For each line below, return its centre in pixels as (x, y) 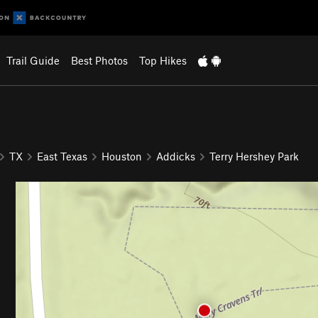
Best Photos (99, 60)
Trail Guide (33, 60)
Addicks (176, 156)
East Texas (62, 156)
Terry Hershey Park (254, 156)
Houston (122, 156)
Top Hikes (163, 60)
